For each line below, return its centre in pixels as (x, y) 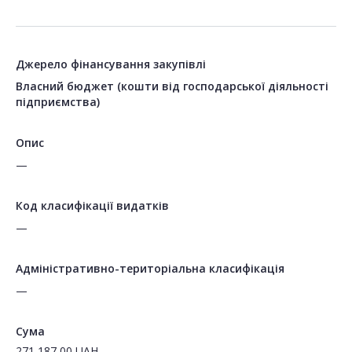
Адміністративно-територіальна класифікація (150, 269)
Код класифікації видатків (92, 206)
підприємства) (58, 102)
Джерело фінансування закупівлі (111, 64)
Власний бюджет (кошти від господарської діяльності (172, 86)
